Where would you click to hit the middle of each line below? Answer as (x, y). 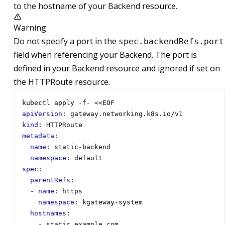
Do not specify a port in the (66, 41)
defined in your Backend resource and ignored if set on (117, 69)
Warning (30, 28)
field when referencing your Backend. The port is (105, 55)
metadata (38, 136)
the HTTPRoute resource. (62, 82)
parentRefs (50, 180)
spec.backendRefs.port (171, 42)
